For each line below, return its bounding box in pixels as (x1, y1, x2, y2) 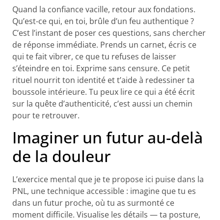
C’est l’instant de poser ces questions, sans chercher (12, 27, 206, 38)
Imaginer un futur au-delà (12, 127, 203, 148)
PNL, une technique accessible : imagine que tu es (12, 186, 196, 197)
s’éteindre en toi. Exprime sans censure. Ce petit (12, 62, 190, 74)
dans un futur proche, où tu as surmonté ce (12, 197, 174, 209)
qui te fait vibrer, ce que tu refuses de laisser (12, 51, 176, 62)
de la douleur (12, 145, 110, 167)
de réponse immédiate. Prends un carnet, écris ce (12, 39, 196, 50)
